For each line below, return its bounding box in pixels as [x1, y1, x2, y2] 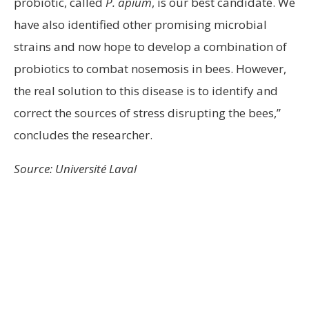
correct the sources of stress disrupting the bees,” [14, 104, 281, 121]
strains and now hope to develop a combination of [14, 38, 287, 54]
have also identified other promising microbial [14, 16, 267, 32]
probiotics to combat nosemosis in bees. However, [14, 60, 286, 77]
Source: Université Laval [14, 160, 137, 177]
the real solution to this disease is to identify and [14, 82, 278, 99]
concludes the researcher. [14, 126, 152, 143]
